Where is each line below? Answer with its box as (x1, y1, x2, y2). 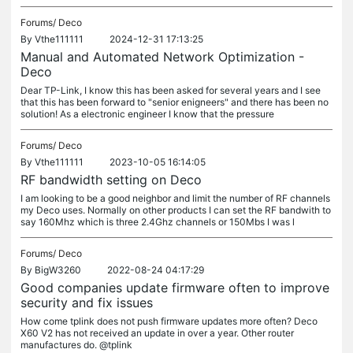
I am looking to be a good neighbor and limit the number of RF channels (20, 192, 330, 204)
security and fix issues (20, 295, 153, 310)
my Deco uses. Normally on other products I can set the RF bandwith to (20, 204, 331, 216)
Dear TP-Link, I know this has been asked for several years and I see (20, 84, 321, 96)
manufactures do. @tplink (20, 339, 132, 351)
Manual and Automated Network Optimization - (20, 49, 304, 65)
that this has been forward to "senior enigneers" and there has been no (20, 96, 329, 108)
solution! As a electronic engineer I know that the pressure (20, 108, 274, 120)
